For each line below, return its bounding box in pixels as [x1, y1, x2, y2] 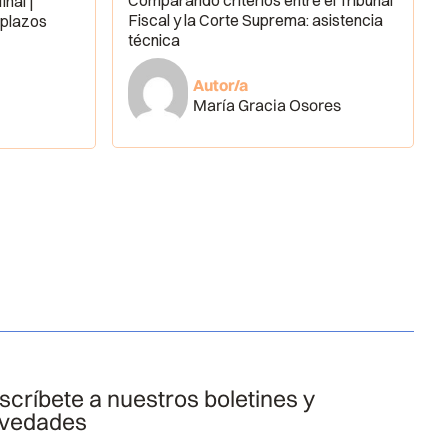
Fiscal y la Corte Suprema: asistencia [127, 10, 383, 31]
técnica [127, 30, 180, 51]
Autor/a [193, 75, 249, 96]
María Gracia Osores [193, 95, 342, 116]
